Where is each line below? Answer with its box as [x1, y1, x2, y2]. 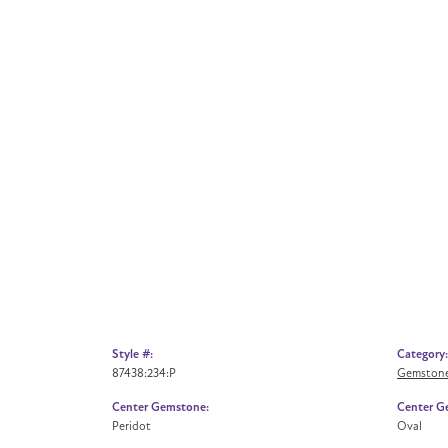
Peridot [112, 418, 151, 433]
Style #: [112, 346, 153, 362]
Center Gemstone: [112, 399, 209, 415]
